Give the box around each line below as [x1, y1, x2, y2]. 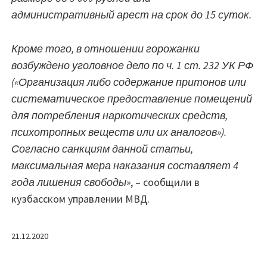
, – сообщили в [131, 175, 200, 189]
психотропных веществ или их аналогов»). [11, 125, 226, 139]
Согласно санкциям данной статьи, [11, 141, 193, 156]
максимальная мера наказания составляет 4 [11, 158, 238, 172]
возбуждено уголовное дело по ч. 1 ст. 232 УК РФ [11, 58, 253, 72]
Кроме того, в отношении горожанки [11, 41, 200, 55]
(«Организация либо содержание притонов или [11, 74, 246, 89]
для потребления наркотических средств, [11, 108, 228, 122]
